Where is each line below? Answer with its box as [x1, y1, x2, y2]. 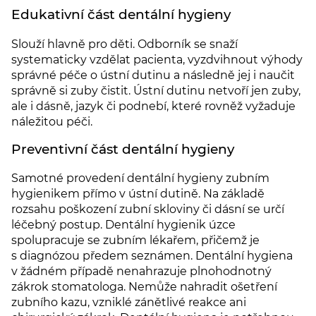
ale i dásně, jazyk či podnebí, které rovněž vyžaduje [11, 99, 296, 113]
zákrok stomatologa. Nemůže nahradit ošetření [11, 280, 277, 294]
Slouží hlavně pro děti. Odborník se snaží [11, 37, 238, 51]
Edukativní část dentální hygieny [11, 6, 231, 23]
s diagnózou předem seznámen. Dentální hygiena [11, 249, 293, 263]
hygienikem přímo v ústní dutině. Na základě [11, 187, 265, 201]
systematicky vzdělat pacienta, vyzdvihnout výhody [11, 52, 303, 66]
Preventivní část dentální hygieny [11, 140, 234, 157]
